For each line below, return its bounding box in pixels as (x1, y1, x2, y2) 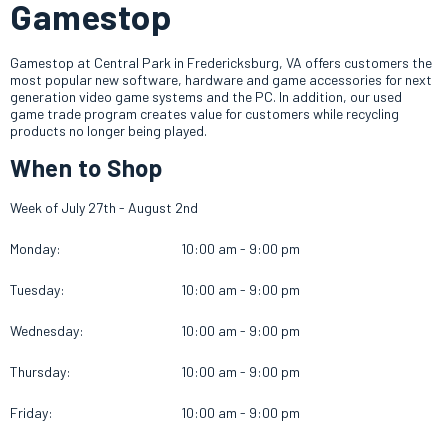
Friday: (10, 404, 53, 421)
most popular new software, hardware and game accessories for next (10, 71, 432, 88)
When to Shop (10, 153, 162, 182)
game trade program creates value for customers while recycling (10, 105, 399, 122)
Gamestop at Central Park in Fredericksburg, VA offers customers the (10, 54, 432, 71)
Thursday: (10, 363, 71, 380)
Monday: (10, 240, 61, 257)
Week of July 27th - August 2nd (10, 199, 198, 216)
